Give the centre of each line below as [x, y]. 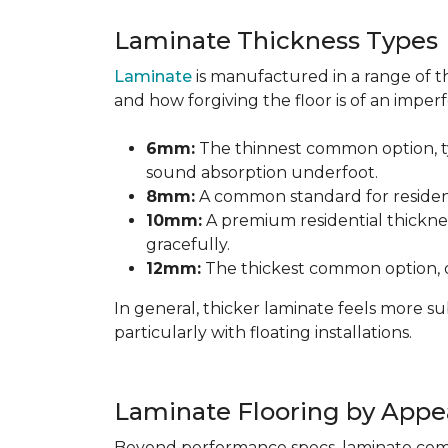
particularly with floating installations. [263, 332]
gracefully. [188, 244]
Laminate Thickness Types [276, 40]
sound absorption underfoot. [262, 172]
